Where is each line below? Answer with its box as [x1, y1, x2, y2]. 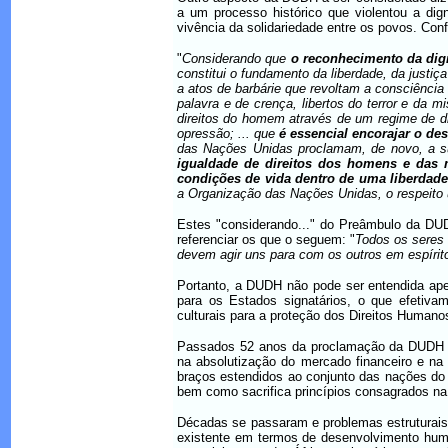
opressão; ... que [177, 126, 280, 141]
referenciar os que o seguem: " [177, 232, 355, 247]
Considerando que [182, 51, 291, 66]
